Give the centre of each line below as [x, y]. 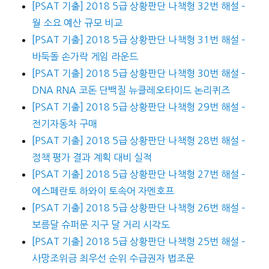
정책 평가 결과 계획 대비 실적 [92, 158]
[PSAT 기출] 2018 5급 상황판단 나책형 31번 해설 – [138, 40]
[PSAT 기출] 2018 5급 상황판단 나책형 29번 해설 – [138, 107]
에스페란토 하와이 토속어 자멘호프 [103, 191]
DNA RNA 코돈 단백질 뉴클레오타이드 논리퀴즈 [131, 90]
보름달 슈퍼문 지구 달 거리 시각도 [101, 225]
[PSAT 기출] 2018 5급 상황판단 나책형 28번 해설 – [138, 141]
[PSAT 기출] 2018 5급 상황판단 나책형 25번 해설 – [138, 242]
